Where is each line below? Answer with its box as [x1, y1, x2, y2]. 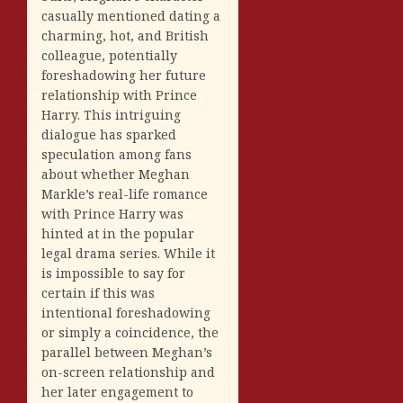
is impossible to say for [41, 264, 185, 282]
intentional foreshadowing [41, 303, 210, 321]
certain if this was [41, 283, 155, 301]
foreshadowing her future [41, 66, 206, 84]
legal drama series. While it [41, 244, 215, 262]
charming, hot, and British [41, 26, 209, 44]
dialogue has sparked [41, 125, 176, 143]
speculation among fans [41, 145, 192, 163]
